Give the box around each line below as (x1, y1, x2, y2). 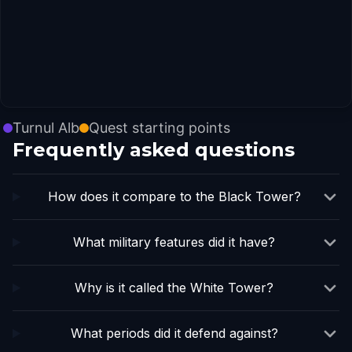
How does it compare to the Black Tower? (47, 189, 301, 204)
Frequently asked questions (13, 138, 295, 161)
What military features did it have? (73, 234, 276, 250)
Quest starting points (89, 119, 230, 136)
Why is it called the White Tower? (75, 280, 274, 295)
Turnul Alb (13, 119, 79, 136)
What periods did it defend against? (70, 325, 278, 341)
